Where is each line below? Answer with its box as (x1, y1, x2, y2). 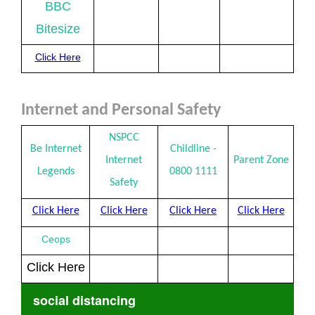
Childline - (169, 143, 217, 155)
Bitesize (35, 22, 80, 36)
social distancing (33, 291, 136, 309)
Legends (37, 166, 75, 177)
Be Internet (30, 143, 82, 155)
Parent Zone (233, 155, 289, 166)
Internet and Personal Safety (21, 102, 221, 119)
